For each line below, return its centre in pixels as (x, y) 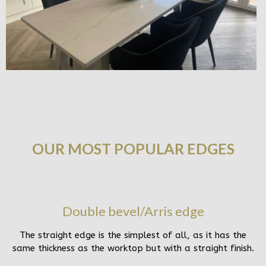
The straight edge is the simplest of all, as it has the (133, 235)
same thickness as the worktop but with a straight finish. (133, 248)
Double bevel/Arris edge (133, 211)
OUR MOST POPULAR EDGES (133, 149)
